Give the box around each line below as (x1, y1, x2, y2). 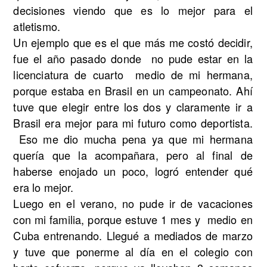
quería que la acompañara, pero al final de (13, 147, 253, 163)
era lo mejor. (13, 179, 74, 195)
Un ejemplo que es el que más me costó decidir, (13, 34, 253, 50)
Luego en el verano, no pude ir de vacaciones (13, 195, 253, 211)
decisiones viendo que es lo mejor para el (13, 2, 253, 18)
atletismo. (13, 18, 61, 34)
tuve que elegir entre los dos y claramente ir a (13, 98, 253, 114)
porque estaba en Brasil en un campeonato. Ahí (13, 82, 253, 98)
